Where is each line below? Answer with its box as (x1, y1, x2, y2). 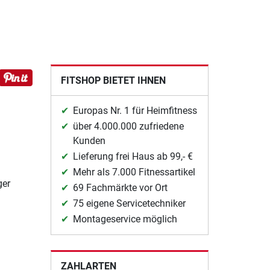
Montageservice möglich (72, 213, 177, 225)
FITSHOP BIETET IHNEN (60, 74, 166, 86)
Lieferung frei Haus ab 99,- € (72, 150, 193, 162)
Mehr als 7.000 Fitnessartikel (72, 166, 195, 178)
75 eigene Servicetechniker (72, 197, 186, 209)
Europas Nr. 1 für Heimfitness (72, 104, 197, 116)
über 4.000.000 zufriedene (72, 120, 184, 132)
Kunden (72, 134, 105, 146)
